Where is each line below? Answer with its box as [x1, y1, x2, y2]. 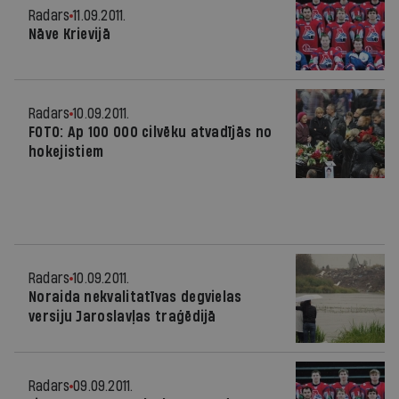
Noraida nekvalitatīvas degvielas [28, 289, 242, 305]
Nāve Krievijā [28, 27, 110, 42]
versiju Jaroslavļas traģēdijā [28, 309, 216, 324]
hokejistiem [28, 144, 104, 159]
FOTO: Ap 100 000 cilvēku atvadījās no [28, 125, 273, 140]
